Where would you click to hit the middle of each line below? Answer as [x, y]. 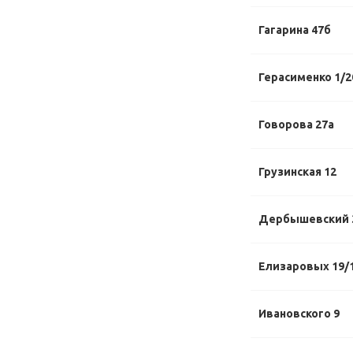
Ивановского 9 [299, 314]
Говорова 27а [296, 124]
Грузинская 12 [297, 172]
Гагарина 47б [295, 30]
